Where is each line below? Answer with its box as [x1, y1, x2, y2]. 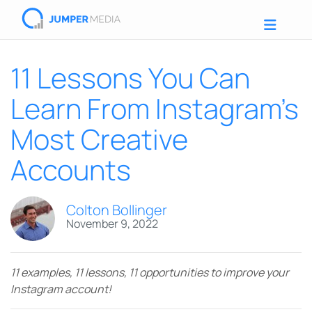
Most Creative [10, 120, 188, 158]
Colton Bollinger [66, 200, 167, 219]
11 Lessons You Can [10, 58, 250, 97]
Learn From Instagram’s [10, 89, 299, 127]
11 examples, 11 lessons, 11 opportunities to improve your [10, 265, 289, 280]
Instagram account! [10, 281, 114, 297]
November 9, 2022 [66, 215, 158, 231]
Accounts [10, 150, 131, 189]
